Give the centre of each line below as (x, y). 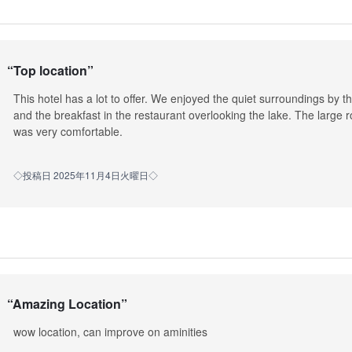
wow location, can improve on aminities (110, 332)
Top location (50, 71)
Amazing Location (66, 304)
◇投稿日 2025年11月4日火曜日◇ (85, 174)
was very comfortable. (68, 131)
